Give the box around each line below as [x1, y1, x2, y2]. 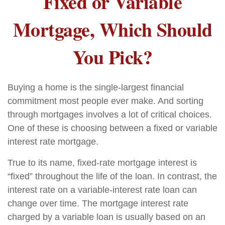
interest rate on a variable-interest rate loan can [8, 185, 197, 195]
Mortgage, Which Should [13, 16, 212, 43]
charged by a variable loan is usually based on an [8, 212, 205, 222]
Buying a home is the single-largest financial [8, 82, 184, 92]
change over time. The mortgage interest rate [8, 198, 188, 208]
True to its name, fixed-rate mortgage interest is [8, 158, 197, 168]
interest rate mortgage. [8, 137, 98, 147]
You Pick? [72, 43, 153, 71]
